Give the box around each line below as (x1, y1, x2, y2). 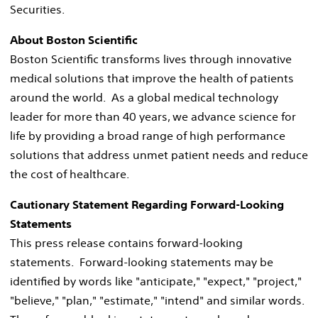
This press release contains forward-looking (10, 235, 243, 250)
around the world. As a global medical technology (10, 89, 278, 104)
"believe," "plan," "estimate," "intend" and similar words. (10, 292, 307, 307)
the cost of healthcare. (10, 166, 129, 181)
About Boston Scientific (10, 32, 138, 47)
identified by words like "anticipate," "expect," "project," (10, 273, 302, 288)
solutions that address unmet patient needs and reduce (10, 147, 308, 162)
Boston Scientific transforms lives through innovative (10, 51, 292, 66)
